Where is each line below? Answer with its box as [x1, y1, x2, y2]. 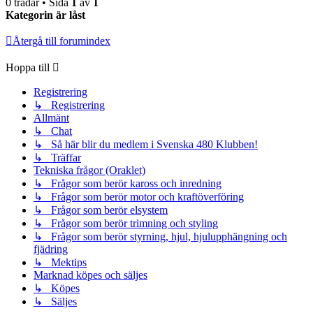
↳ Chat [34, 124, 72, 137]
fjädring [34, 242, 68, 255]
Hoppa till [6, 61, 50, 73]
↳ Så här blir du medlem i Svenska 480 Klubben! [34, 138, 258, 150]
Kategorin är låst [6, 8, 85, 21]
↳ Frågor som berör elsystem [34, 203, 168, 216]
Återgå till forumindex [13, 34, 110, 47]
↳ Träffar [34, 151, 81, 163]
